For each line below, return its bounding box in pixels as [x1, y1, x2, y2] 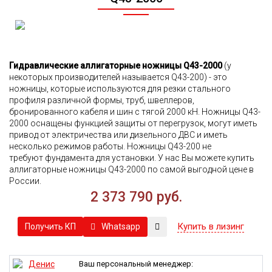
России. [9, 175, 41, 186]
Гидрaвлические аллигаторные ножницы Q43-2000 [9, 60, 222, 70]
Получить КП [25, 222, 76, 232]
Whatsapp [101, 221, 140, 231]
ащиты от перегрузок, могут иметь [119, 118, 257, 128]
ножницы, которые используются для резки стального [9, 83, 231, 93]
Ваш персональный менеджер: [79, 259, 193, 268]
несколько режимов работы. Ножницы [9, 141, 168, 151]
